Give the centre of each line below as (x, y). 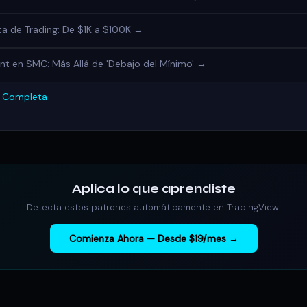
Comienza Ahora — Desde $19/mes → (153, 238)
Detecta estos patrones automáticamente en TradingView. (153, 207)
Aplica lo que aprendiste (153, 188)
